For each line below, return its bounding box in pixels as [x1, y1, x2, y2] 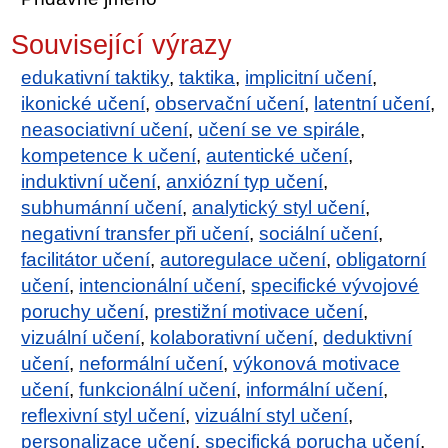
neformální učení [79, 352, 224, 374]
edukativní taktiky [21, 66, 170, 88]
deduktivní [323, 326, 413, 348]
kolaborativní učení [150, 326, 314, 348]
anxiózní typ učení [166, 170, 324, 192]
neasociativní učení [21, 118, 189, 140]
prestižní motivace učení [154, 300, 364, 322]
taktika [179, 66, 236, 88]
